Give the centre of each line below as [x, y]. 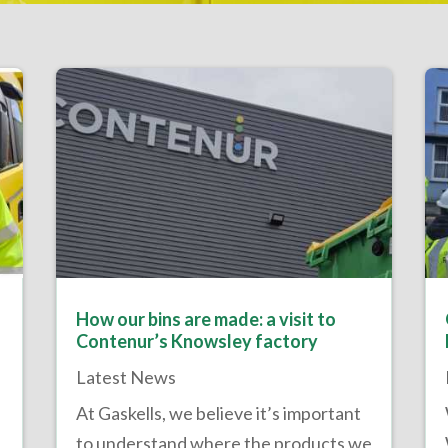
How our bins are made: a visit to [205, 319]
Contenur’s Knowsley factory [196, 341]
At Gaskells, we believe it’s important [218, 413]
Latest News [125, 377]
